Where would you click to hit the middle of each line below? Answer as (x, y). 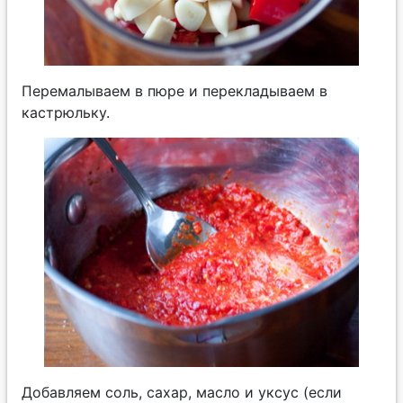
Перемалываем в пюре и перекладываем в (175, 90)
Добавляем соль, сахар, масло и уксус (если (182, 392)
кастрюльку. (66, 112)
